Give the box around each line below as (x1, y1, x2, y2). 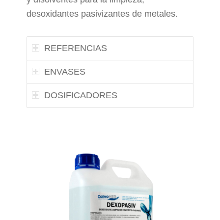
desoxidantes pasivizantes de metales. (26, 8, 178, 19)
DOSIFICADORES (44, 90, 117, 100)
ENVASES (44, 66, 85, 77)
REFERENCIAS (44, 43, 107, 53)
